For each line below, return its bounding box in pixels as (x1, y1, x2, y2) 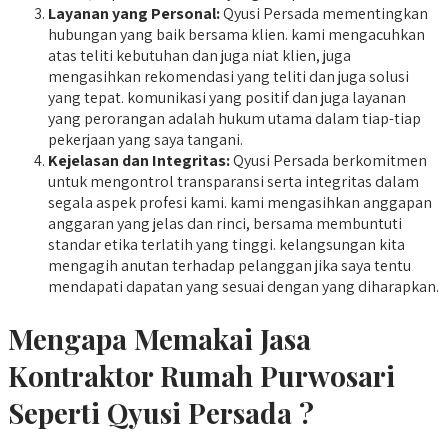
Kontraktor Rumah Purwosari (8, 357, 395, 395)
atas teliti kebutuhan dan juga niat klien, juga (48, 45, 351, 67)
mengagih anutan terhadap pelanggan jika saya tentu (48, 255, 411, 277)
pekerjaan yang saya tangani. (48, 129, 243, 151)
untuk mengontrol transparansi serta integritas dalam (48, 171, 419, 193)
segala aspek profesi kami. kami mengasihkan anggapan (48, 192, 432, 214)
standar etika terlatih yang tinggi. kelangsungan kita (48, 234, 405, 256)
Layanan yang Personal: (48, 3, 220, 25)
